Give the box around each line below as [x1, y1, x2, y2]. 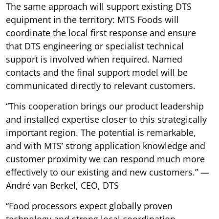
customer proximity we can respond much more [6, 153, 205, 165]
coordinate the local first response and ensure [6, 27, 196, 39]
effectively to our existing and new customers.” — [6, 166, 209, 178]
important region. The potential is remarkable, [6, 127, 196, 139]
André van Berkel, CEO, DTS [6, 179, 119, 192]
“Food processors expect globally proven [6, 200, 173, 212]
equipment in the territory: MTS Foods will [6, 14, 179, 26]
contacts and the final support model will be [6, 66, 188, 79]
